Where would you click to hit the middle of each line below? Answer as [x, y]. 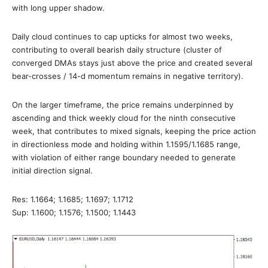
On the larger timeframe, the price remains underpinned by [123, 105]
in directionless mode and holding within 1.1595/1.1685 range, [126, 144]
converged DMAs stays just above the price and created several [132, 63]
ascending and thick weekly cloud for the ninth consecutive [124, 118]
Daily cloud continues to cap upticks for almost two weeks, [122, 36]
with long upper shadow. [58, 8]
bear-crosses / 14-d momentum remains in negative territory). [128, 76]
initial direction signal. [52, 170]
